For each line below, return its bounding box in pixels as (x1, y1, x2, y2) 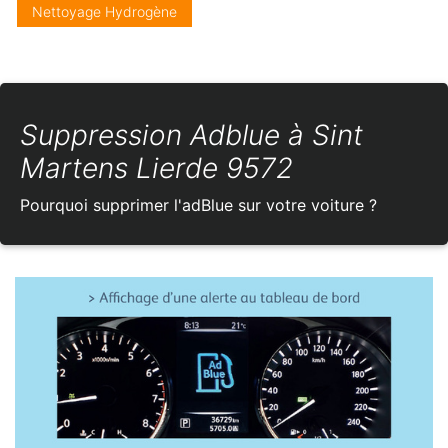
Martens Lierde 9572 (20, 151, 293, 186)
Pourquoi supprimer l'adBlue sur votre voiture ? (20, 195, 377, 216)
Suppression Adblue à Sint (20, 118, 363, 153)
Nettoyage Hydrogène (32, 3, 177, 21)
